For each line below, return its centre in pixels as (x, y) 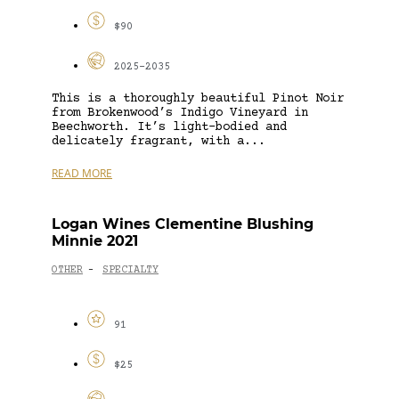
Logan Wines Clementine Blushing (183, 224)
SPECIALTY (130, 271)
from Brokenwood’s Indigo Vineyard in (180, 113)
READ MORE (82, 173)
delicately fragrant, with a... (159, 141)
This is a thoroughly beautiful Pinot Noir (198, 98)
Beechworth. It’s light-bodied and (169, 127)
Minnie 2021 (95, 240)
